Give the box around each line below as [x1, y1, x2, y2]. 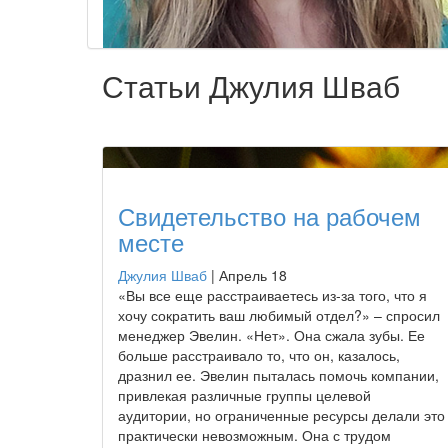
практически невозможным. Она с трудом [118, 424, 391, 445]
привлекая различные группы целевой [118, 384, 371, 405]
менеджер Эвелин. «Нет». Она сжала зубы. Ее [118, 324, 425, 345]
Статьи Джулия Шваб [102, 63, 400, 107]
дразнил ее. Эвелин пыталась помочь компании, [118, 364, 439, 385]
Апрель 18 [219, 264, 287, 285]
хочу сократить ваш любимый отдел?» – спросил [118, 304, 440, 325]
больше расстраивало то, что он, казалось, [118, 344, 400, 365]
